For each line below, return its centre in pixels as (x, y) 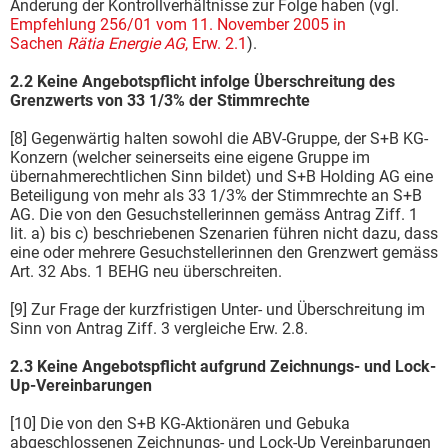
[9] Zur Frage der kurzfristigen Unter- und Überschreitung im (217, 309)
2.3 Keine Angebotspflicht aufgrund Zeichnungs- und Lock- (223, 366)
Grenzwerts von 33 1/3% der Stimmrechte (162, 100)
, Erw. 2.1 (216, 43)
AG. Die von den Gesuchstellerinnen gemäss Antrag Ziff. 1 (214, 214)
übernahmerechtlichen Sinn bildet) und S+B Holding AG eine (221, 176)
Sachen (38, 43)
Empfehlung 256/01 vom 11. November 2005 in (178, 24)
